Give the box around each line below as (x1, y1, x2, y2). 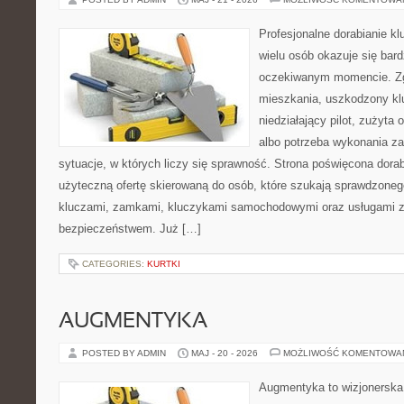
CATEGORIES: (82, 259, 147, 269)
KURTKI (147, 259, 180, 269)
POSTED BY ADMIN (82, 348, 169, 358)
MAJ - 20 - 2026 (191, 348, 258, 358)
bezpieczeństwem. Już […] (59, 222, 201, 235)
